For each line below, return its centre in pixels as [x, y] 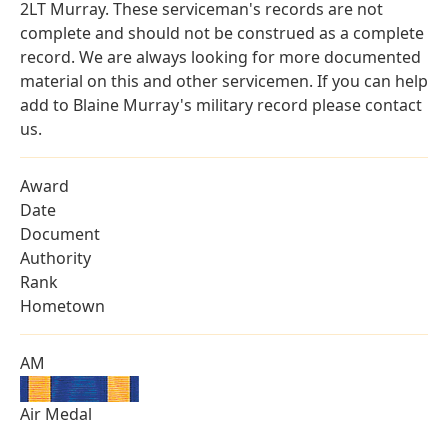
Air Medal [56, 414]
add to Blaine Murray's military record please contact [221, 105]
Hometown [62, 306]
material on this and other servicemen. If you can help [224, 81]
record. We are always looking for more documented [220, 57]
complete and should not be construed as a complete [222, 33]
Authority [55, 258]
